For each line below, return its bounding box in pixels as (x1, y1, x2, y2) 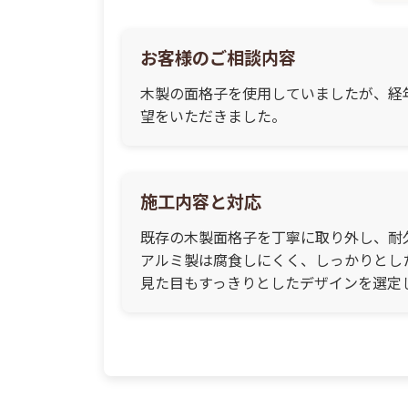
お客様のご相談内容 (140, 45, 296, 71)
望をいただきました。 (140, 105, 286, 127)
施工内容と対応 (140, 189, 261, 215)
